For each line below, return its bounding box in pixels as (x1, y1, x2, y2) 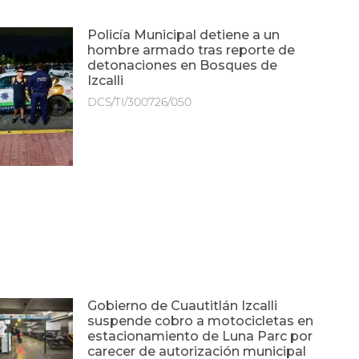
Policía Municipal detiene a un (87, 27, 280, 43)
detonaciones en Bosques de (87, 58, 278, 74)
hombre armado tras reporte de (87, 42, 296, 58)
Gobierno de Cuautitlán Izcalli (87, 298, 278, 314)
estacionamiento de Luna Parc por (87, 329, 313, 345)
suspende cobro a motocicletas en (87, 313, 314, 329)
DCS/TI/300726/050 (87, 95, 192, 110)
